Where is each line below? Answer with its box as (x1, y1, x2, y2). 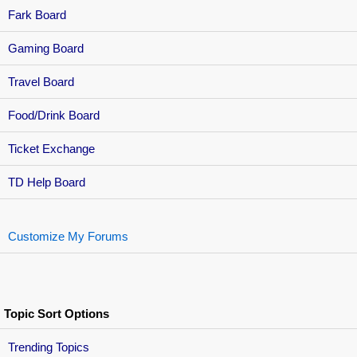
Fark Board (8, 8, 66, 22)
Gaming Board (8, 41, 84, 55)
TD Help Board (8, 175, 85, 189)
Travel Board (8, 75, 74, 88)
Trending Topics (8, 340, 89, 354)
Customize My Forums (8, 229, 128, 243)
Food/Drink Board (8, 108, 100, 122)
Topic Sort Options (4, 307, 109, 320)
